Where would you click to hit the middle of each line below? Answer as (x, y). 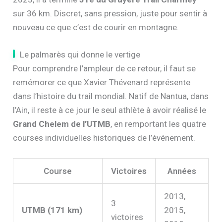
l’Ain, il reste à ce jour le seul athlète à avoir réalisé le (110, 110)
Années (182, 171)
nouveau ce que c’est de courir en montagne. (96, 27)
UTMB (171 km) (52, 210)
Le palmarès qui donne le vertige (80, 54)
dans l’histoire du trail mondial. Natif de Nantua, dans (111, 96)
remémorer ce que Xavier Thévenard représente (102, 82)
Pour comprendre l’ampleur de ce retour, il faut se (105, 68)
